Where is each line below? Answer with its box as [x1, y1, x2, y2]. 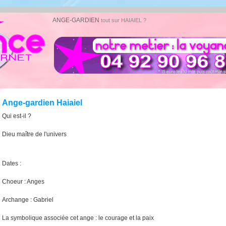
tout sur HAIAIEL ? [101, 17, 146, 24]
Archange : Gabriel [2, 196, 53, 204]
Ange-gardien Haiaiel [2, 98, 82, 107]
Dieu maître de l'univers [2, 131, 67, 138]
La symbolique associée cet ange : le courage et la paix [2, 214, 154, 222]
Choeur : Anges [2, 178, 44, 186]
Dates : [2, 160, 21, 167]
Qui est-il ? [2, 112, 31, 120]
